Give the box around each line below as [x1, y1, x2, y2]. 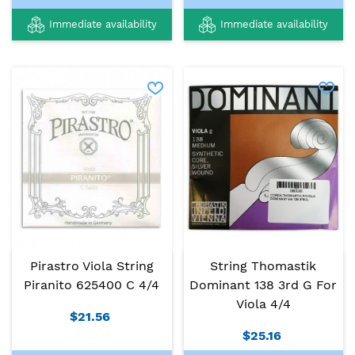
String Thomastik [210, 258, 317, 274]
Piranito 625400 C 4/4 [24, 277, 160, 293]
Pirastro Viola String [29, 258, 154, 274]
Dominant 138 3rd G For [189, 277, 338, 293]
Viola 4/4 [235, 296, 291, 312]
